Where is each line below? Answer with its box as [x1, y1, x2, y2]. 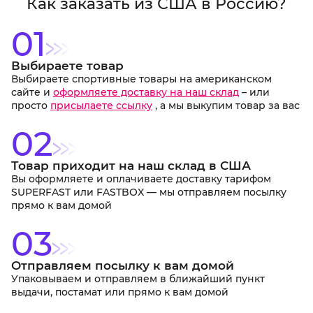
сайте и [11, 86, 53, 99]
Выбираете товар [11, 59, 124, 73]
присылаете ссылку [50, 99, 152, 112]
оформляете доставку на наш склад [53, 86, 239, 99]
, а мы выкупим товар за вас [155, 99, 300, 112]
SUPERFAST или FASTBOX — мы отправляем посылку [11, 186, 286, 198]
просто [11, 99, 50, 112]
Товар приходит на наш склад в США [11, 159, 251, 173]
